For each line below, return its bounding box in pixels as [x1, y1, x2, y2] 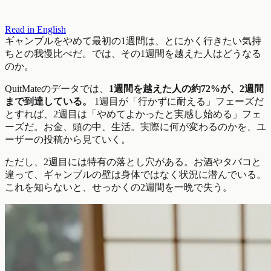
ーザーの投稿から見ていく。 [5, 134, 131, 145]
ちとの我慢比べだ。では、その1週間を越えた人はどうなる [5, 48, 261, 59]
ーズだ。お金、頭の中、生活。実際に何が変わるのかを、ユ [5, 122, 266, 132]
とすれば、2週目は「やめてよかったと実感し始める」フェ [5, 109, 261, 120]
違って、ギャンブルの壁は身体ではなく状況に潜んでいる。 [5, 169, 266, 180]
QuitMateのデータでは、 [5, 83, 109, 94]
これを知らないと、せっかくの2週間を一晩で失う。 [5, 182, 232, 193]
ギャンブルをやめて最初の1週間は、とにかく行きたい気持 [5, 36, 261, 47]
